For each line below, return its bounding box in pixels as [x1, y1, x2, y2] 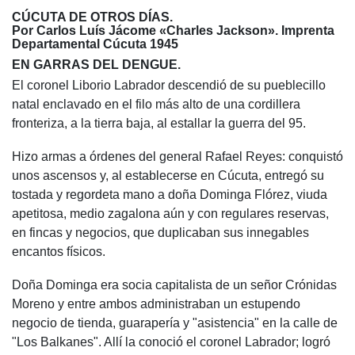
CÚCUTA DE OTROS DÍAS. [12, 10, 173, 24]
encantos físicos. [12, 245, 105, 258]
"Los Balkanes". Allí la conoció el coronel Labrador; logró [12, 335, 330, 349]
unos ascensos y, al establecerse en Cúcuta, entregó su [12, 169, 324, 182]
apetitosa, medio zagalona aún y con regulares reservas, [12, 207, 329, 220]
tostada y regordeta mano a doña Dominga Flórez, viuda [12, 188, 327, 201]
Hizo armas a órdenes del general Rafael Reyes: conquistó [12, 150, 343, 163]
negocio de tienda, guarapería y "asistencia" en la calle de [12, 316, 338, 330]
